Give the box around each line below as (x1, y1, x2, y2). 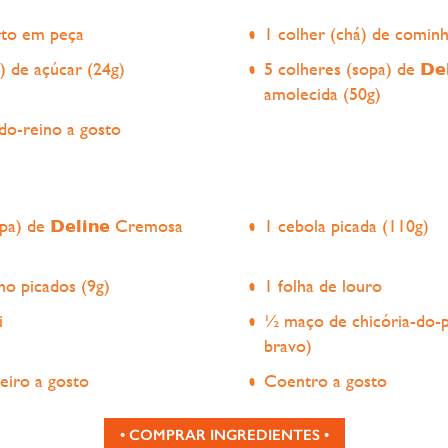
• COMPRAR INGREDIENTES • (119, 425, 329, 444)
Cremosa (110, 214, 183, 236)
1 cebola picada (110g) (264, 214, 429, 236)
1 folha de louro (264, 274, 382, 296)
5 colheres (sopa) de (264, 57, 420, 79)
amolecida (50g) (264, 82, 381, 104)
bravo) (264, 334, 312, 356)
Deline (50, 214, 110, 236)
